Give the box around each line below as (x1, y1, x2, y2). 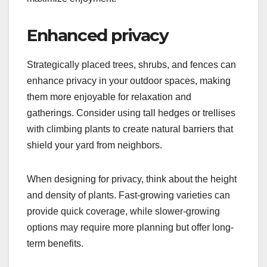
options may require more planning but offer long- (27, 222, 234, 232)
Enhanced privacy (27, 25, 169, 46)
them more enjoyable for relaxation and (27, 92, 191, 102)
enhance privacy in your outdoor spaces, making (27, 76, 231, 86)
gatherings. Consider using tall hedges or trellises (27, 108, 235, 118)
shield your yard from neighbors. (27, 140, 162, 150)
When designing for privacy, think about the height (27, 174, 237, 184)
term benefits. (27, 238, 83, 249)
